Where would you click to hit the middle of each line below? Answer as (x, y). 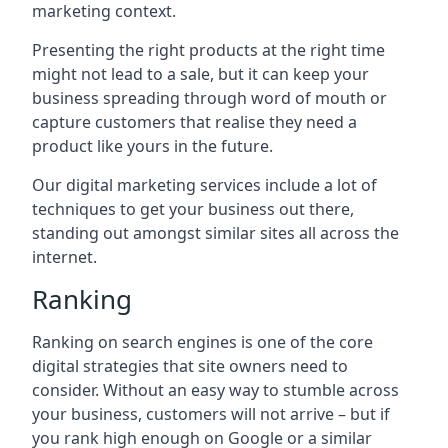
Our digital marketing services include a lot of (204, 185)
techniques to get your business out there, (193, 209)
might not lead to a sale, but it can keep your (200, 74)
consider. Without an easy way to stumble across (215, 390)
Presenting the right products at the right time (208, 50)
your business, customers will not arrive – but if (211, 414)
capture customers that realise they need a (194, 122)
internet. (64, 257)
